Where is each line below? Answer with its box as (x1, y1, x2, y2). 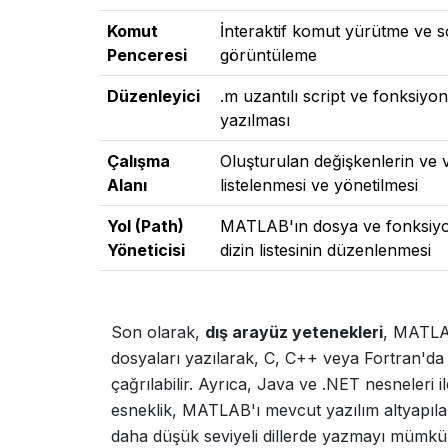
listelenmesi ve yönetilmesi (220, 175, 418, 195)
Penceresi (107, 45, 187, 65)
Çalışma (107, 151, 170, 171)
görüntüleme (220, 45, 317, 65)
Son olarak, (111, 322, 205, 342)
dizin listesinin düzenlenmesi (220, 240, 431, 260)
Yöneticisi (107, 240, 185, 260)
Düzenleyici (107, 86, 200, 106)
